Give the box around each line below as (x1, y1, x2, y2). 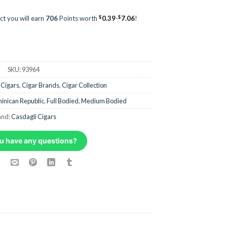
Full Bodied (46, 97, 79, 105)
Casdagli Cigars (11, 112, 56, 121)
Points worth (57, 14, 99, 22)
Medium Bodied (81, 97, 127, 105)
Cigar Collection (61, 81, 107, 90)
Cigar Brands (21, 81, 59, 90)
